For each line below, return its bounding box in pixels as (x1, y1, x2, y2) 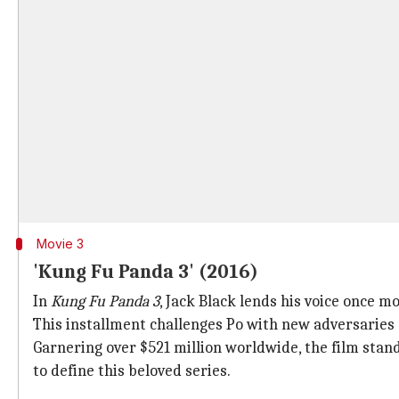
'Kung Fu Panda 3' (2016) (33, 260, 258, 283)
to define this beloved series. (33, 362, 231, 380)
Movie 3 (36, 236, 84, 251)
